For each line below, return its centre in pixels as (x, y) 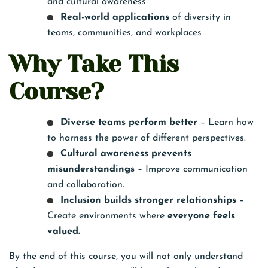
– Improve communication (191, 169)
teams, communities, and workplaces (124, 33)
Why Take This (94, 63)
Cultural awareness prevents (126, 153)
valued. (64, 231)
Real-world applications (115, 17)
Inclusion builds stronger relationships (148, 200)
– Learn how (225, 122)
